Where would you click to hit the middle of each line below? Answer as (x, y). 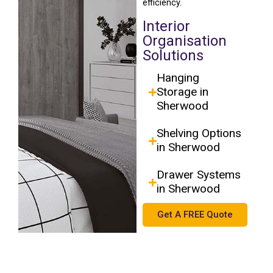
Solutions (173, 56)
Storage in (183, 92)
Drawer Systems (199, 175)
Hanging (178, 78)
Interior (166, 27)
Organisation (185, 41)
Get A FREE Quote (195, 215)
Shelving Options (199, 133)
